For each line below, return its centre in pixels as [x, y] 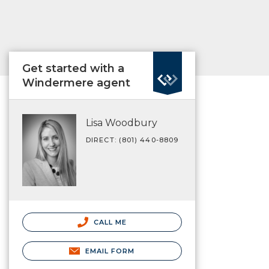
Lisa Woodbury [122, 123]
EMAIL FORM [110, 251]
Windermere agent [76, 83]
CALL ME [109, 222]
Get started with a [73, 68]
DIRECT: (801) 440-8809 [132, 140]
